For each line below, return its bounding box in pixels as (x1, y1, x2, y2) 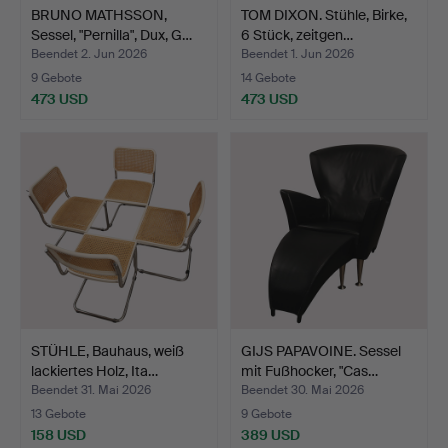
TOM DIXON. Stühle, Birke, (241, 6, 407, 24)
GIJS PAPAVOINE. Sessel (241, 342, 401, 361)
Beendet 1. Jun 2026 (241, 46, 354, 63)
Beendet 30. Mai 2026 (241, 382, 364, 399)
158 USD (31, 426, 86, 445)
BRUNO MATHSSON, (31, 6, 167, 24)
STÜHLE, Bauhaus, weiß (31, 342, 184, 361)
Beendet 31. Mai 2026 (31, 382, 151, 399)
